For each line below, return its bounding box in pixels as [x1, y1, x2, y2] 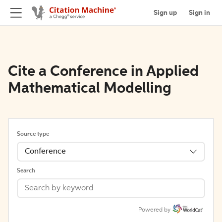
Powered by [138, 207, 170, 213]
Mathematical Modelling [8, 81, 171, 96]
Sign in [189, 9, 210, 16]
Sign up [154, 9, 177, 16]
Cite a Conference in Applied [8, 64, 199, 79]
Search [17, 168, 35, 174]
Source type [17, 131, 49, 137]
